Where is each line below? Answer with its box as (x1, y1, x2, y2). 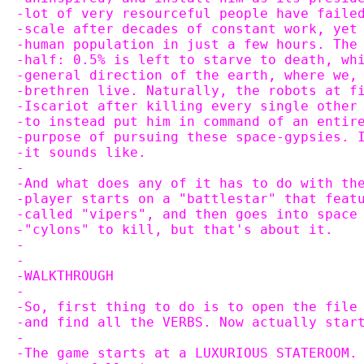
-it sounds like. (16, 145, 146, 160)
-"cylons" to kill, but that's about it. (16, 222, 333, 237)
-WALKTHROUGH (16, 268, 114, 284)
